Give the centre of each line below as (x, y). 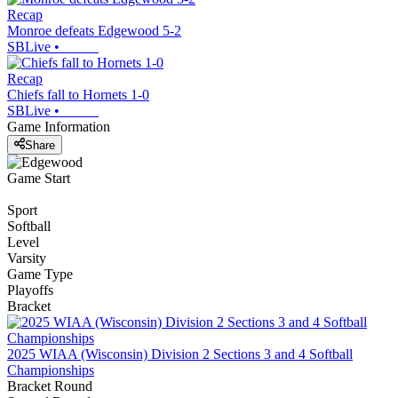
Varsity (27, 258)
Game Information (59, 127)
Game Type (40, 274)
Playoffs (30, 290)
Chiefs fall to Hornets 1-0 (78, 95)
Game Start (39, 178)
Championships (51, 370)
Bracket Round (50, 386)
